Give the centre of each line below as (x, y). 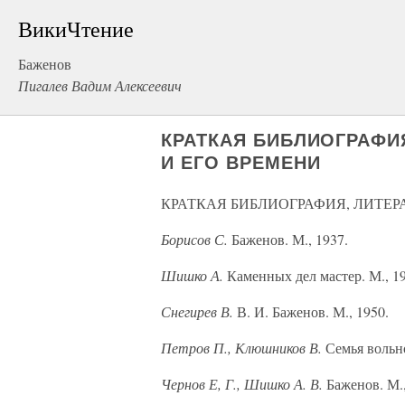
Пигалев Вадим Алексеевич (100, 85)
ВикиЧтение (76, 29)
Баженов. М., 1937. (288, 239)
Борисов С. (194, 239)
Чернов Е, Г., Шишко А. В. (242, 384)
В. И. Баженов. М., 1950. (311, 311)
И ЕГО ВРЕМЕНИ (241, 163)
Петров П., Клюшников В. (241, 348)
